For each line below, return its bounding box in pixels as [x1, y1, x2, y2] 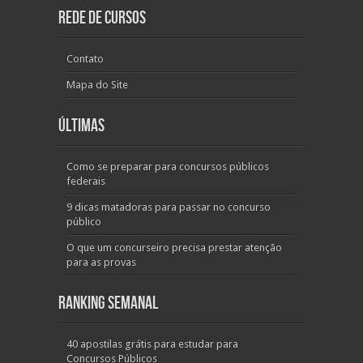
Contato [66, 53, 104, 65]
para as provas [66, 256, 136, 268]
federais [66, 175, 105, 187]
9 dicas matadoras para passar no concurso [66, 201, 271, 213]
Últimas [58, 115, 105, 137]
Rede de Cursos [58, 7, 146, 29]
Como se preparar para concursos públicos [66, 160, 269, 173]
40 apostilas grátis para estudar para [66, 338, 238, 350]
